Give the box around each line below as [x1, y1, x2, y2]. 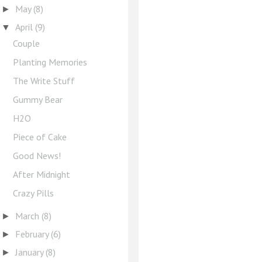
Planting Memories [13, 56, 88, 68]
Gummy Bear [13, 94, 63, 105]
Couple [13, 37, 40, 49]
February [15, 228, 51, 240]
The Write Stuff [13, 75, 75, 87]
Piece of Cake [13, 131, 67, 143]
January [15, 246, 46, 258]
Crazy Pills [13, 187, 54, 199]
